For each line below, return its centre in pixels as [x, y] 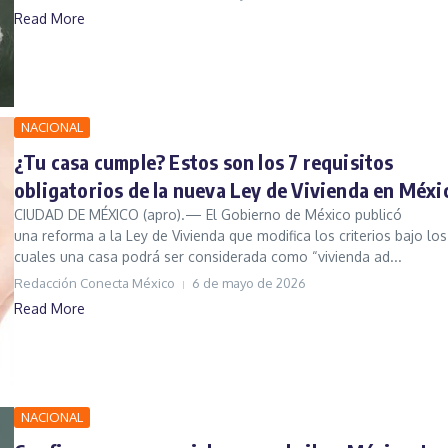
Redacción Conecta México [94, 283]
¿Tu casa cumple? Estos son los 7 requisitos [204, 162]
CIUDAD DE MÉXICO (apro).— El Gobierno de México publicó [208, 215]
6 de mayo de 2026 [249, 283]
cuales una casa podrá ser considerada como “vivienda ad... [208, 257]
